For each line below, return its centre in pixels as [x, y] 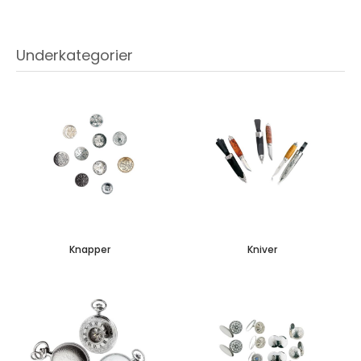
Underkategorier [75, 55]
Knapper [90, 249]
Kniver [262, 249]
